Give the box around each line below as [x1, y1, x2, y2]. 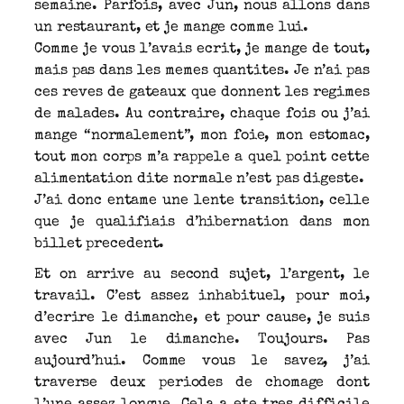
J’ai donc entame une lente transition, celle [34, 193, 370, 208]
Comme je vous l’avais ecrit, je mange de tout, [34, 41, 370, 57]
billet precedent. [34, 236, 165, 252]
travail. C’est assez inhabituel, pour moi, [34, 289, 370, 304]
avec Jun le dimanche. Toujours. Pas [34, 332, 370, 347]
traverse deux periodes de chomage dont [34, 375, 370, 390]
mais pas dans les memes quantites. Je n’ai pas [34, 63, 370, 78]
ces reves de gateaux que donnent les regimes [34, 85, 370, 100]
